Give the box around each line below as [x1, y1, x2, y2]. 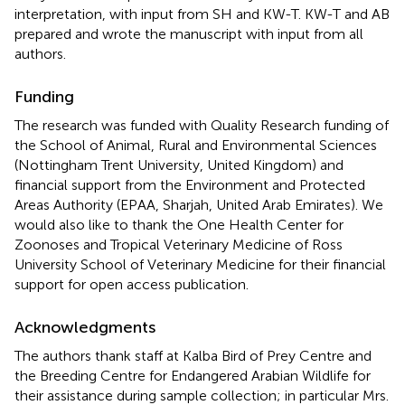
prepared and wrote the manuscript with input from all [14, 24, 363, 42]
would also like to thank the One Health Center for [14, 215, 344, 233]
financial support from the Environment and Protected [14, 175, 365, 193]
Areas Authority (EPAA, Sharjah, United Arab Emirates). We [14, 195, 383, 213]
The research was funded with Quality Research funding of [14, 116, 389, 134]
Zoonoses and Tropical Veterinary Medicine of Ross [14, 235, 343, 253]
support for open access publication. [14, 275, 249, 293]
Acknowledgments [14, 316, 155, 337]
